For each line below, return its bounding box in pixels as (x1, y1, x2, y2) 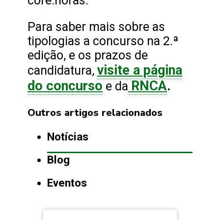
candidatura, (27, 63, 97, 78)
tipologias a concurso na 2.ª (27, 34, 178, 49)
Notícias (47, 130, 88, 144)
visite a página (97, 62, 182, 79)
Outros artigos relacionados (27, 106, 163, 120)
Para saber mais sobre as (27, 20, 165, 34)
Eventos (47, 176, 87, 190)
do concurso (27, 78, 103, 94)
